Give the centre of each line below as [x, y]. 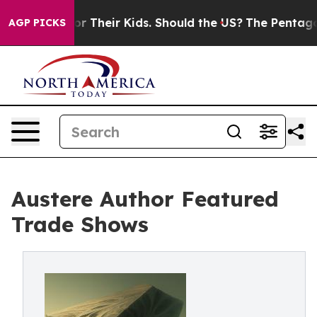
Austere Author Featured [145, 199]
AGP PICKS [37, 23]
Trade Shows [80, 224]
